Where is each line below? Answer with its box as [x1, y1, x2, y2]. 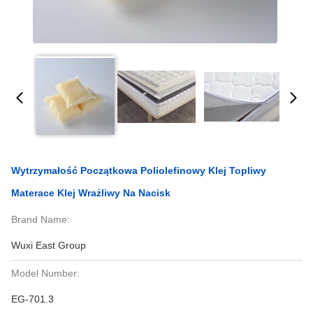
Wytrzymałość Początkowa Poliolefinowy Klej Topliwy [11, 165, 266, 176]
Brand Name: [11, 214, 70, 225]
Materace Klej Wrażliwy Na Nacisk [11, 187, 170, 198]
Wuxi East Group [11, 240, 86, 251]
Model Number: [11, 268, 80, 279]
